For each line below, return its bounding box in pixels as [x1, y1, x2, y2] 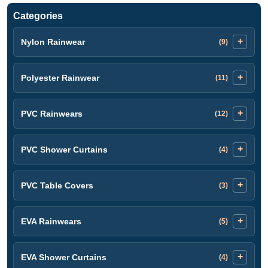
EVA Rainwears [21, 216, 81, 226]
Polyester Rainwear [21, 72, 99, 83]
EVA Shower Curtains [21, 252, 106, 262]
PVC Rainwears [21, 108, 83, 118]
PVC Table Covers [21, 180, 93, 190]
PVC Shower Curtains [21, 144, 108, 154]
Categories [13, 10, 63, 21]
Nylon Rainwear [21, 36, 85, 47]
